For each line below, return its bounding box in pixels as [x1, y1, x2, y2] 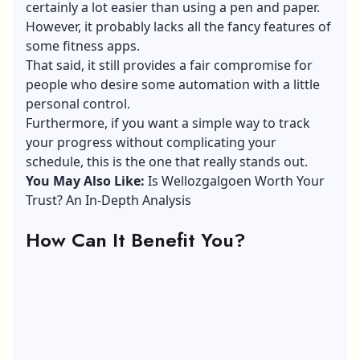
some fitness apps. [26, 36, 140, 55]
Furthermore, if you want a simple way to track [26, 113, 310, 132]
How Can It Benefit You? [26, 225, 246, 254]
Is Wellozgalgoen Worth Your [148, 171, 325, 190]
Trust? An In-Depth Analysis [26, 190, 191, 209]
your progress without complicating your [26, 133, 276, 151]
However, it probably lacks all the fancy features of [26, 17, 331, 35]
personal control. [26, 94, 130, 112]
